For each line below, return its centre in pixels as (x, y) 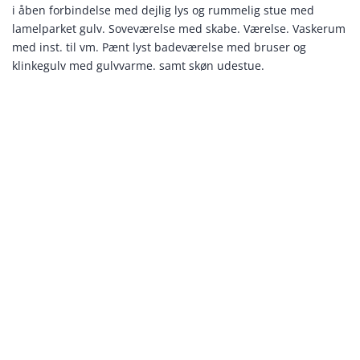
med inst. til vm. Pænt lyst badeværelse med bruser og (159, 47)
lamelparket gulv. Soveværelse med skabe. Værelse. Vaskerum (179, 29)
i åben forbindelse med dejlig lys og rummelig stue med (163, 10)
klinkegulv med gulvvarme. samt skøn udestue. (138, 66)
